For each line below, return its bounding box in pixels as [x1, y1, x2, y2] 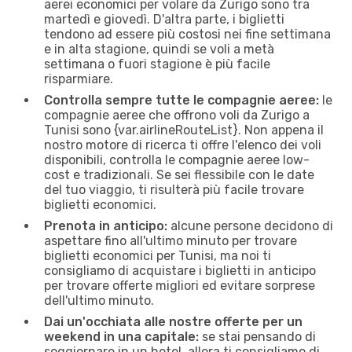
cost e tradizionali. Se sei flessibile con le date [44, 167, 314, 182]
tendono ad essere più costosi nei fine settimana [44, 26, 331, 42]
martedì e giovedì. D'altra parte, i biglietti [44, 11, 284, 27]
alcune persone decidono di [167, 218, 333, 233]
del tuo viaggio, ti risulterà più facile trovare [44, 181, 304, 197]
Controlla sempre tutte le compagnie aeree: [44, 92, 319, 108]
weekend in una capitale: [44, 328, 199, 344]
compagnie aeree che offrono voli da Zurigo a [44, 107, 310, 123]
